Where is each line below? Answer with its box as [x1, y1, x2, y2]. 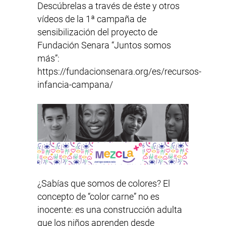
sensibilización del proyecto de [37, 27, 157, 38]
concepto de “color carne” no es [37, 191, 159, 202]
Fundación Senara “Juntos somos [37, 40, 171, 51]
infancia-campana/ [37, 79, 113, 90]
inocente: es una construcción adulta [37, 204, 182, 215]
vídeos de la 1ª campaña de [37, 14, 146, 25]
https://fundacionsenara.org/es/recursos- [37, 66, 201, 77]
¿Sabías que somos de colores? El [37, 178, 170, 189]
